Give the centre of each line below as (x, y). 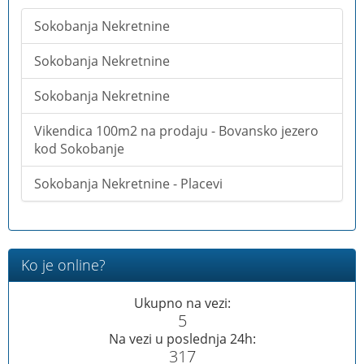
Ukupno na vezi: (182, 303)
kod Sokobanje (79, 148)
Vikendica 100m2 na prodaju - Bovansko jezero (176, 130)
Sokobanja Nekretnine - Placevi (128, 183)
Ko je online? (63, 264)
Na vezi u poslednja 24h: (182, 338)
